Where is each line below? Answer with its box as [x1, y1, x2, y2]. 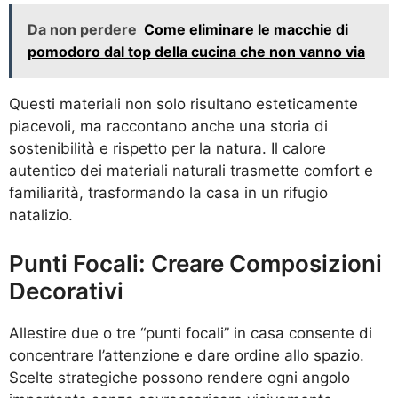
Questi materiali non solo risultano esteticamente [9, 95, 358, 114]
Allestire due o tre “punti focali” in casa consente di [9, 323, 372, 342]
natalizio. [9, 206, 73, 225]
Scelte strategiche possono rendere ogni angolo [9, 368, 350, 386]
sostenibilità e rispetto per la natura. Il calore [9, 139, 326, 158]
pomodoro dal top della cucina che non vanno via [28, 43, 365, 61]
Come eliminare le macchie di [144, 20, 348, 39]
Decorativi [9, 276, 123, 305]
